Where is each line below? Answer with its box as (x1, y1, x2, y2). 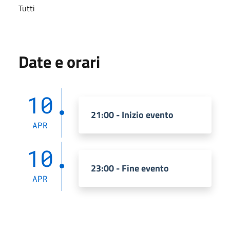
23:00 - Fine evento (91, 161, 169, 175)
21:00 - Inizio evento (91, 107, 174, 122)
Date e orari (18, 49, 100, 74)
